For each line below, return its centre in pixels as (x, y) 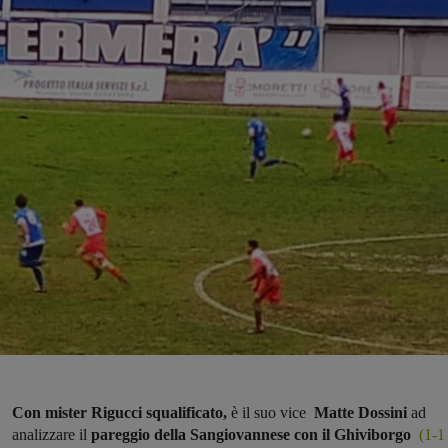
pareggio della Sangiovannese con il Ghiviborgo (251, 435)
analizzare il (51, 435)
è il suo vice (266, 413)
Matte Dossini (356, 413)
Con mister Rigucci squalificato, (119, 413)
